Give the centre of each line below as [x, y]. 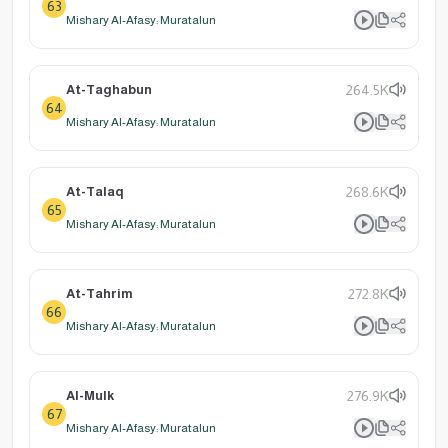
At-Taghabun [109, 89]
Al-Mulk [90, 395]
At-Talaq [95, 191]
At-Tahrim [99, 293]
